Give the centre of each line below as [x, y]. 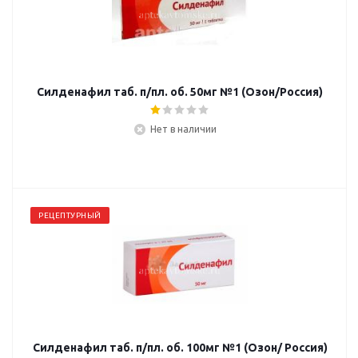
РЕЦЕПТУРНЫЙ [70, 215]
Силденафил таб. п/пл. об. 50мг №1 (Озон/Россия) [180, 92]
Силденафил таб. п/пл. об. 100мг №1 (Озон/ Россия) [180, 348]
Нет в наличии [183, 129]
